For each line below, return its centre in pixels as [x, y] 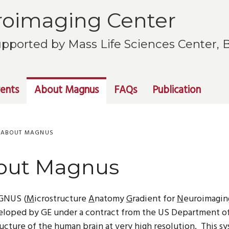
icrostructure [61, 199]
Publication [177, 90]
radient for [155, 199]
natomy [110, 199]
